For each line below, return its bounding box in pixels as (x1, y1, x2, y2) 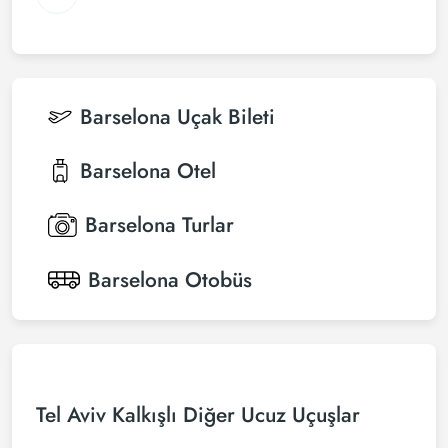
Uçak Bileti (177, 102, 275, 132)
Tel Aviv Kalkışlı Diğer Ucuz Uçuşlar (36, 400, 360, 430)
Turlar (182, 210, 234, 240)
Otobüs (185, 265, 252, 295)
